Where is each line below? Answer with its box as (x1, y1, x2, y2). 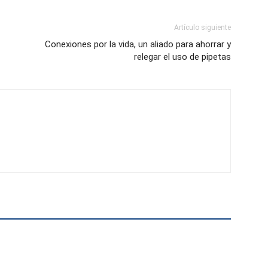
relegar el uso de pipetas (134, 51, 231, 63)
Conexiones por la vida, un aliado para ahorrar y (45, 39, 231, 50)
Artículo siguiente (174, 23, 231, 32)
